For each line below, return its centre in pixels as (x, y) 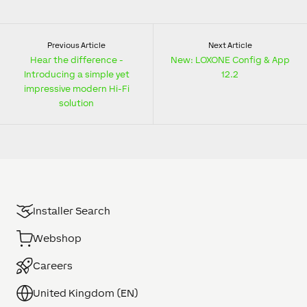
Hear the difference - (76, 60)
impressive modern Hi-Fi (76, 89)
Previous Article (76, 46)
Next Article (230, 46)
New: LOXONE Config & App (230, 60)
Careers (53, 266)
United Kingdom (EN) (86, 293)
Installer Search (72, 211)
